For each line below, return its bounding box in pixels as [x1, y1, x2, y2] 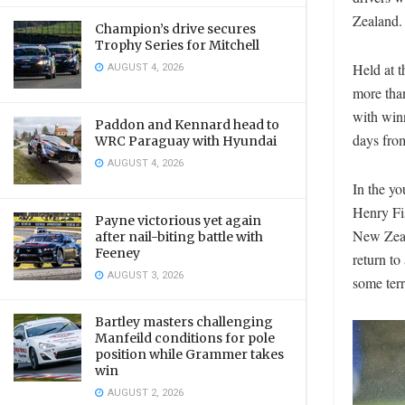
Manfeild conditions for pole [95, 330, 275, 346]
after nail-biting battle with [95, 229, 263, 245]
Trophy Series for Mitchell [95, 37, 259, 53]
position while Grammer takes [95, 346, 284, 363]
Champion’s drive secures [95, 21, 256, 37]
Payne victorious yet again [95, 212, 261, 229]
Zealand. [353, 11, 402, 30]
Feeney [95, 245, 140, 261]
